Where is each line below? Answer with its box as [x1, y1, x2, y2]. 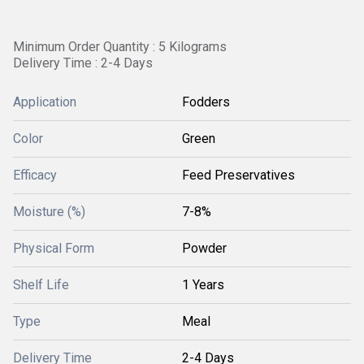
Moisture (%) [13, 204, 85, 219]
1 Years [182, 277, 224, 292]
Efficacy [13, 167, 57, 183]
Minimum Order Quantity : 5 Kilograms [13, 39, 227, 54]
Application [13, 94, 76, 110]
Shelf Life [13, 277, 69, 292]
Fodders [182, 94, 230, 110]
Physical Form [13, 240, 94, 256]
